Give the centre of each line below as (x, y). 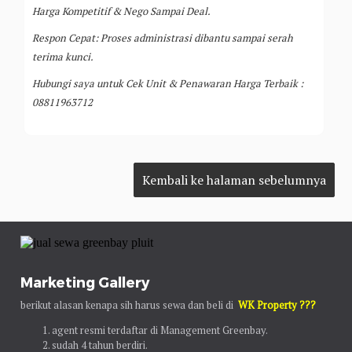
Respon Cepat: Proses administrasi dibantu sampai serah (163, 37)
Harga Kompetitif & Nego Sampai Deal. (122, 11)
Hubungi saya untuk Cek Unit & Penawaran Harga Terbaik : (168, 83)
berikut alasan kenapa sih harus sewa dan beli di (130, 304)
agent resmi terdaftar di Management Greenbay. (160, 330)
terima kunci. (63, 56)
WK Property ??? (277, 304)
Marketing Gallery (85, 281)
